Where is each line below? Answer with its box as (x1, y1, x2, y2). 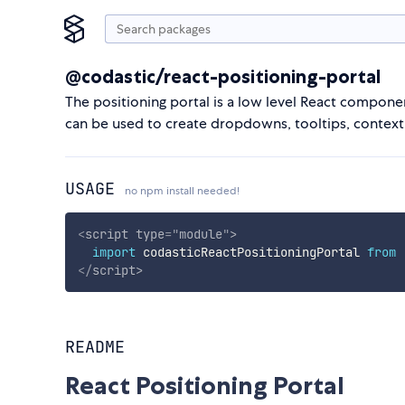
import (91, 243, 136, 260)
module (178, 225, 222, 242)
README (65, 336, 125, 358)
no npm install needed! (125, 184, 240, 198)
